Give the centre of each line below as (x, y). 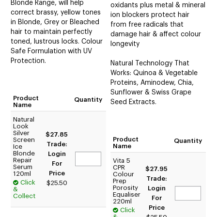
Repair (23, 160)
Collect (24, 196)
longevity (125, 44)
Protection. (29, 61)
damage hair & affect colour (156, 35)
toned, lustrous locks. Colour (57, 42)
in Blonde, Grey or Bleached (55, 23)
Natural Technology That (150, 64)
